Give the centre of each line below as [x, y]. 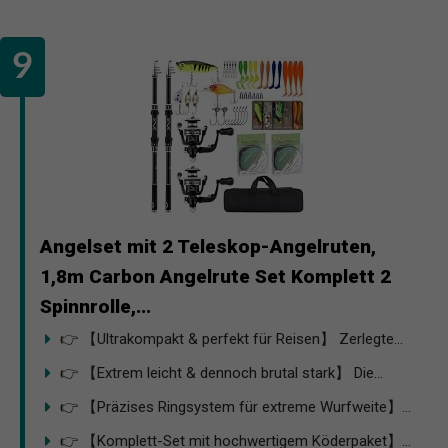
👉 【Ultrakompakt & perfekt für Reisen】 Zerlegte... [231, 338]
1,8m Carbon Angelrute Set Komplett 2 [215, 276]
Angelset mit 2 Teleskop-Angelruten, [208, 246]
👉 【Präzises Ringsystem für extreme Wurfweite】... [235, 406]
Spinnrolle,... [95, 306]
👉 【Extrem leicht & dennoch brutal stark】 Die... [221, 372]
